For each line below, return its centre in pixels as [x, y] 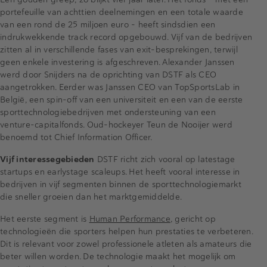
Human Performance [130, 219]
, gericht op [193, 219]
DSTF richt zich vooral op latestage [165, 159]
